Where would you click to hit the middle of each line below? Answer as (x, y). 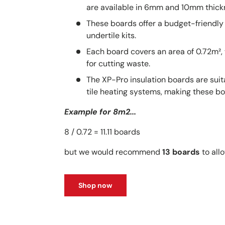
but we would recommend (113, 152)
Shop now (95, 185)
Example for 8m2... (100, 111)
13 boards (181, 152)
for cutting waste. (118, 63)
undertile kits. (111, 35)
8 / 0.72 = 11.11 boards (102, 132)
